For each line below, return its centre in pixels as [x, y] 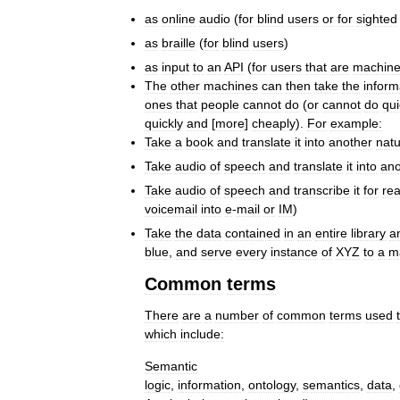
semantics [331, 385]
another [350, 142]
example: [356, 124]
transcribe [322, 191]
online [179, 19]
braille [179, 43]
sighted [377, 19]
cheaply [274, 124]
